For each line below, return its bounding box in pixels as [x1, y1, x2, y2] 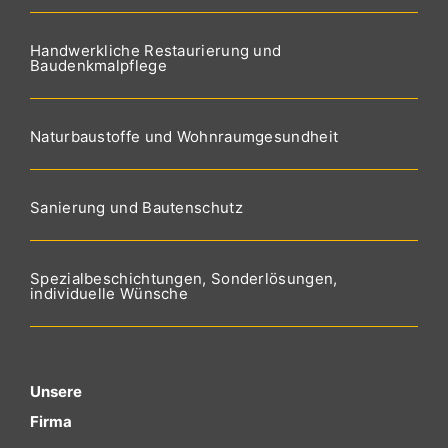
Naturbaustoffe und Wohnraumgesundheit [30, 127, 339, 146]
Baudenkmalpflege [30, 56, 167, 75]
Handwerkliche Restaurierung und [30, 41, 282, 60]
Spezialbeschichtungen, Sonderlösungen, [30, 269, 338, 288]
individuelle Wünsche [30, 284, 189, 303]
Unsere [30, 382, 82, 401]
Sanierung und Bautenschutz [30, 198, 243, 217]
